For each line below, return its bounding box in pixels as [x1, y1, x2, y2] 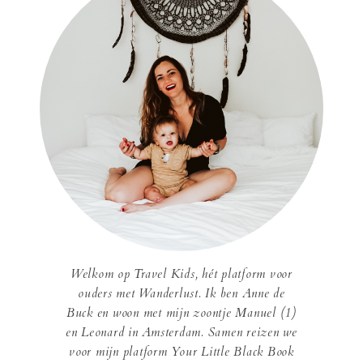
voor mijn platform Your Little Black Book [69, 343, 294, 360]
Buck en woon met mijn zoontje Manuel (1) [66, 304, 297, 321]
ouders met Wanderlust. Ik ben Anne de [78, 284, 285, 301]
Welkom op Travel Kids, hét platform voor [70, 265, 293, 282]
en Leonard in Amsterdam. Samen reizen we [65, 323, 297, 340]
